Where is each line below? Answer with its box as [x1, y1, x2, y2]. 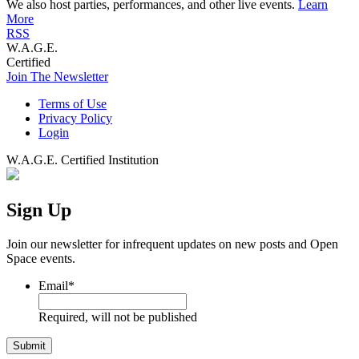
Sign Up [6, 199, 71, 220]
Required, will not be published [38, 309, 197, 324]
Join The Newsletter [6, 70, 108, 83]
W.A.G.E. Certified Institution [6, 153, 159, 167]
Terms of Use [38, 97, 107, 111]
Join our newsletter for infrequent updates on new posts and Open [6, 236, 338, 251]
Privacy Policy [38, 111, 112, 125]
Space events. [6, 251, 75, 265]
